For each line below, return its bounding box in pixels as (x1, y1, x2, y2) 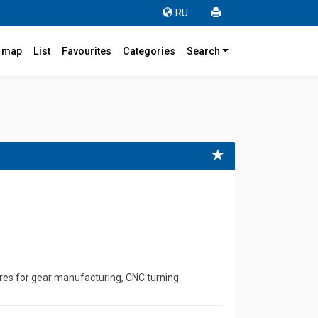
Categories (122, 45, 175, 57)
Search (186, 45, 220, 57)
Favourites (61, 45, 111, 57)
